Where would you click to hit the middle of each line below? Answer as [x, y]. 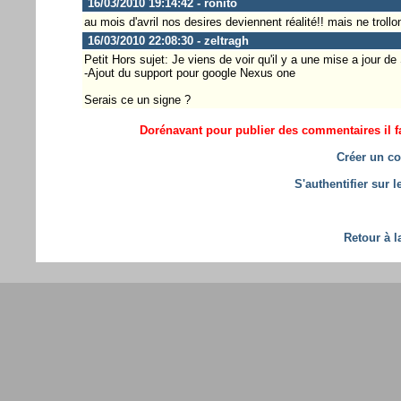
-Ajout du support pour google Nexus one [189, 73]
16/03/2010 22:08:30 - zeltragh [166, 40]
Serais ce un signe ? [137, 99]
